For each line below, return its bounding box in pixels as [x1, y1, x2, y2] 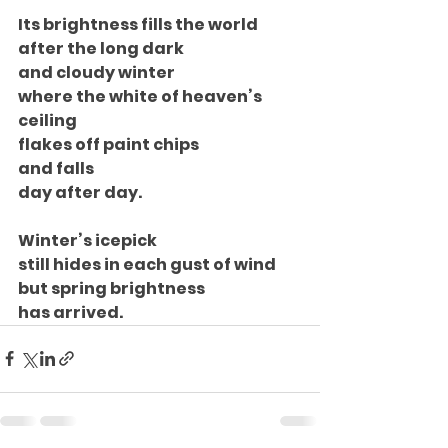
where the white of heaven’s [18, 84, 265, 108]
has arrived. [18, 300, 123, 324]
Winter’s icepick [18, 228, 157, 252]
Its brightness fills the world [18, 12, 258, 36]
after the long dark [18, 36, 184, 60]
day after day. [18, 180, 142, 204]
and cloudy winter [18, 60, 175, 84]
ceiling [18, 108, 77, 132]
